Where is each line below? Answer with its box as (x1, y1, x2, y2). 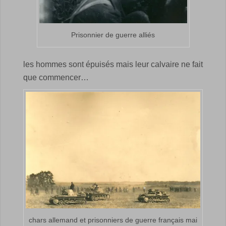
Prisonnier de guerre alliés (71, 30, 155, 39)
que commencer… (23, 73, 89, 82)
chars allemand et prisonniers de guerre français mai (29, 216, 197, 224)
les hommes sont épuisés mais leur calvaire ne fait (23, 60, 203, 69)
